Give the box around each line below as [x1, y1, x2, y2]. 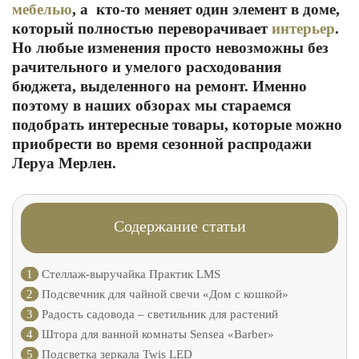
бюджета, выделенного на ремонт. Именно [12, 78, 307, 95]
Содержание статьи [113, 217, 246, 235]
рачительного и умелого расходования [12, 58, 281, 75]
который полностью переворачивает [12, 20, 272, 37]
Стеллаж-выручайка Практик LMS [38, 268, 220, 281]
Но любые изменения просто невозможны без [12, 39, 329, 56]
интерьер [272, 20, 335, 37]
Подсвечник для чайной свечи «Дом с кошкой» [38, 288, 288, 301]
